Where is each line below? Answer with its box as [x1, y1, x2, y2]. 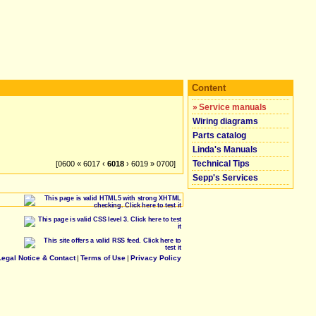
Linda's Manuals [193, 144, 257, 154]
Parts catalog [193, 130, 246, 140]
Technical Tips [193, 158, 250, 169]
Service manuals [199, 102, 267, 112]
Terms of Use [80, 254, 126, 262]
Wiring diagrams [193, 116, 258, 126]
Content [192, 83, 226, 93]
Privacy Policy [130, 254, 181, 262]
